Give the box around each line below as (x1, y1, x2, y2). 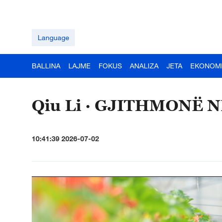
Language (37, 33, 69, 42)
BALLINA (32, 61, 60, 70)
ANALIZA (130, 61, 159, 70)
